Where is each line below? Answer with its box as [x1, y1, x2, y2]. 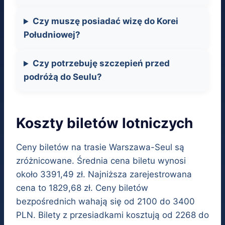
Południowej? [24, 30, 80, 40]
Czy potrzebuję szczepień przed [33, 58, 170, 69]
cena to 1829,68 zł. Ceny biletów [16, 183, 148, 193]
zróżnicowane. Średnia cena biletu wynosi [16, 156, 186, 166]
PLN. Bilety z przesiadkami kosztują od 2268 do [16, 210, 209, 220]
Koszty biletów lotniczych [16, 115, 193, 132]
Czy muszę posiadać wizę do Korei [33, 16, 179, 27]
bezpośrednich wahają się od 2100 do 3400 [16, 196, 195, 207]
